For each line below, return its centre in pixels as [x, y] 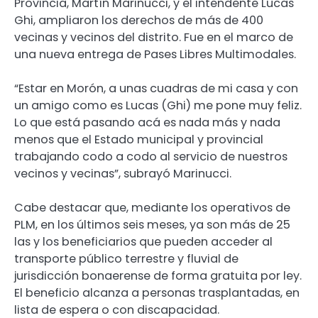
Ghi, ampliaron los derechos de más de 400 [139, 20]
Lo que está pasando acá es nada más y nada [147, 122]
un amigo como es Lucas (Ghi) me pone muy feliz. [158, 105]
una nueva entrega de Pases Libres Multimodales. [155, 54]
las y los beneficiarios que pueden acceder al [143, 241]
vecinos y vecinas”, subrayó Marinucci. [123, 173]
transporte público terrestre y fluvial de [126, 258]
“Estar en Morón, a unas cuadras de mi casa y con [156, 88]
